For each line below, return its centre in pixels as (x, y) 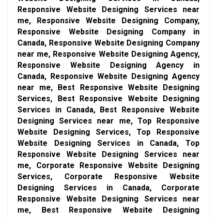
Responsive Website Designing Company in (108, 31)
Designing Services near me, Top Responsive (108, 121)
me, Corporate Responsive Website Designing (108, 165)
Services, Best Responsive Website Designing (108, 98)
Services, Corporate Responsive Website (108, 176)
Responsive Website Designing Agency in (108, 65)
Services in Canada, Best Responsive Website (108, 109)
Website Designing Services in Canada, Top (108, 143)
